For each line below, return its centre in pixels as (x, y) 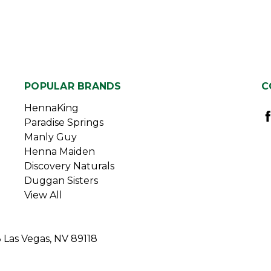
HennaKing (51, 108)
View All (43, 195)
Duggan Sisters (61, 181)
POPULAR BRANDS (73, 87)
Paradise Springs (64, 123)
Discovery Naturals (69, 166)
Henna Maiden (60, 152)
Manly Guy (51, 137)
